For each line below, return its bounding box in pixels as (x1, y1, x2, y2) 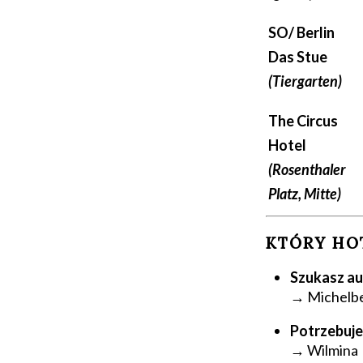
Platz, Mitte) (268, 184, 341, 203)
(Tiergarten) (268, 71, 342, 90)
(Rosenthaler (268, 160, 346, 178)
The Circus (268, 111, 338, 130)
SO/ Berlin (268, 23, 335, 41)
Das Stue (268, 47, 327, 66)
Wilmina (307, 340, 358, 359)
